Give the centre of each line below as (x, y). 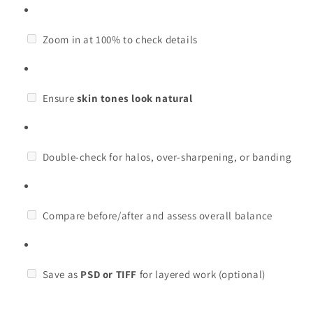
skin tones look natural (134, 98)
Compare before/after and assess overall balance (156, 215)
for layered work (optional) (201, 274)
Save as (60, 274)
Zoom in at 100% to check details (119, 39)
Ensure (58, 98)
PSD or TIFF (109, 274)
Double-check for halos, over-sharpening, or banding (166, 156)
